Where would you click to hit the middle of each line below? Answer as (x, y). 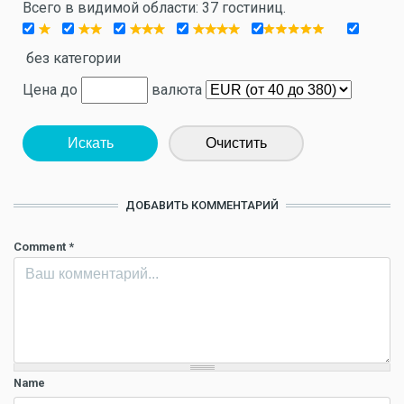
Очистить (236, 143)
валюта (177, 90)
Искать (90, 143)
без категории (72, 58)
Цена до (52, 90)
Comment (41, 247)
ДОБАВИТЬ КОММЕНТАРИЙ (202, 205)
